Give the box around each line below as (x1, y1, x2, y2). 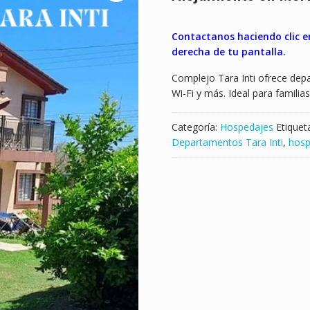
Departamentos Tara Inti (172, 136, 283, 149)
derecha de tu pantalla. (172, 45, 286, 59)
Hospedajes (220, 120, 273, 134)
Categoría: (172, 120, 220, 134)
